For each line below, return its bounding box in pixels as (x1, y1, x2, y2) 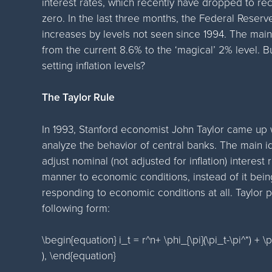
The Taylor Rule (42, 89, 115, 104)
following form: (42, 200, 110, 215)
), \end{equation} (42, 248, 116, 262)
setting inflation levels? (42, 57, 146, 72)
